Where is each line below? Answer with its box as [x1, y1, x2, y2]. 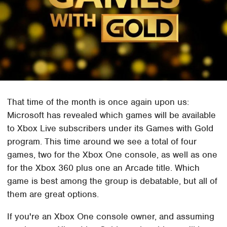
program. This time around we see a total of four [7, 135, 197, 147]
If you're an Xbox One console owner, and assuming [7, 210, 215, 222]
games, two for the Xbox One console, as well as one [7, 148, 218, 160]
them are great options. [7, 188, 99, 200]
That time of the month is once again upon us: [7, 96, 190, 107]
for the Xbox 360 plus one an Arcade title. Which [7, 162, 200, 173]
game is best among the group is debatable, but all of [7, 175, 218, 186]
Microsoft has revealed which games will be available [7, 109, 216, 121]
